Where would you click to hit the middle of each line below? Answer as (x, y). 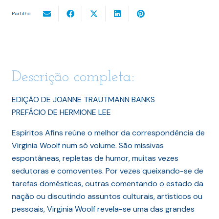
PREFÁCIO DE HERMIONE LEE (61, 112)
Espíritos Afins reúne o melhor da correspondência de (108, 132)
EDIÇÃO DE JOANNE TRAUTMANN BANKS (83, 99)
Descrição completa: (73, 77)
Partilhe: (22, 14)
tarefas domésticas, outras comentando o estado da (108, 183)
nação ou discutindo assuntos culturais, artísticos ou (107, 196)
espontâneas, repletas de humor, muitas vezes (95, 158)
